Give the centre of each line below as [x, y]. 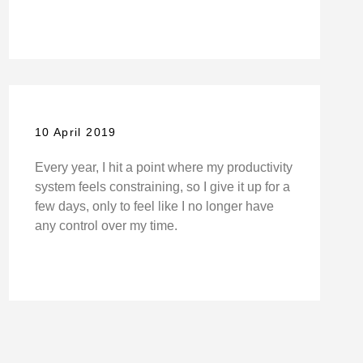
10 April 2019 [75, 132]
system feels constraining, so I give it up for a [162, 187]
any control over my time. [106, 226]
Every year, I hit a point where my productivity [163, 168]
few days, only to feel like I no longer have [154, 207]
